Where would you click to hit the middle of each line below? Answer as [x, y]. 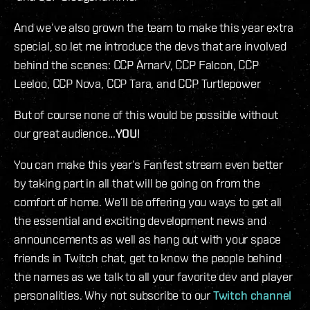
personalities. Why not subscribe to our [113, 295]
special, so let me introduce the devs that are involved [151, 46]
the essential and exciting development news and [140, 221]
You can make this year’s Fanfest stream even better [148, 165]
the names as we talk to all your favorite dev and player [153, 277]
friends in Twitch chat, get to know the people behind [148, 258]
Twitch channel [252, 295]
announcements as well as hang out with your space [148, 239]
